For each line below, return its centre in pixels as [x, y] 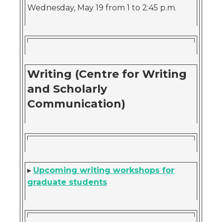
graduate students [67, 182]
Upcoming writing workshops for [104, 170]
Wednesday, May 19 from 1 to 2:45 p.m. [102, 8]
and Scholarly [67, 89]
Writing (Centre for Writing [107, 74]
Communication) [76, 104]
